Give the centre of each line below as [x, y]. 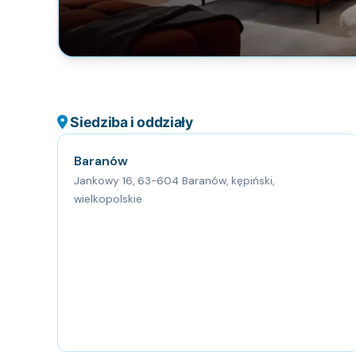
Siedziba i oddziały [130, 122]
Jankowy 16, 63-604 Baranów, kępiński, [174, 181]
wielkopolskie [108, 199]
